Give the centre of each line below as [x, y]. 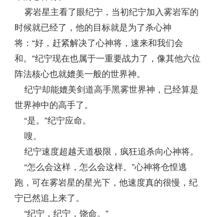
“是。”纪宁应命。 [53, 121]
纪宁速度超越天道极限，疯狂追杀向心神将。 [107, 152]
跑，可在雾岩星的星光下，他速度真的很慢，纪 [106, 183]
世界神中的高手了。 [54, 105]
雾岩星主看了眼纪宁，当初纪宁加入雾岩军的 [107, 12]
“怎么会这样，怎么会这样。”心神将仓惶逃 [101, 167]
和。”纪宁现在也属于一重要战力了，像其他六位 [108, 59]
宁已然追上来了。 [49, 198]
